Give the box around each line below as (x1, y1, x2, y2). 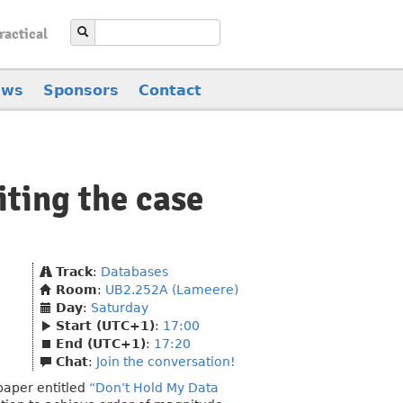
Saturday (91, 300, 148, 315)
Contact (139, 81, 201, 99)
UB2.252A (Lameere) (105, 282, 238, 297)
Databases (101, 264, 168, 279)
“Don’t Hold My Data (89, 381, 219, 395)
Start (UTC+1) (56, 318, 155, 333)
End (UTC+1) (56, 336, 146, 351)
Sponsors (43, 81, 119, 99)
